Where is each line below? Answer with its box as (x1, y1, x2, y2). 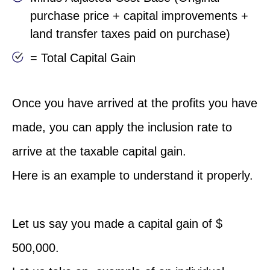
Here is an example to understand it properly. (12, 168, 253, 182)
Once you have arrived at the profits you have (12, 96, 257, 110)
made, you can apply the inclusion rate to (12, 120, 232, 134)
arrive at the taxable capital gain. (12, 144, 186, 158)
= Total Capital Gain (30, 51, 136, 64)
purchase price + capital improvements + (30, 8, 248, 22)
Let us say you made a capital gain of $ (12, 216, 222, 230)
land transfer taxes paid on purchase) (30, 27, 230, 40)
